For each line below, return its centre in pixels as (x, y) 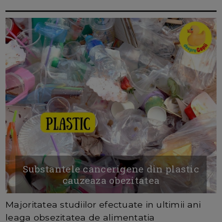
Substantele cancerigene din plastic (111, 169)
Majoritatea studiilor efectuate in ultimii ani (103, 205)
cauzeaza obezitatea (111, 180)
